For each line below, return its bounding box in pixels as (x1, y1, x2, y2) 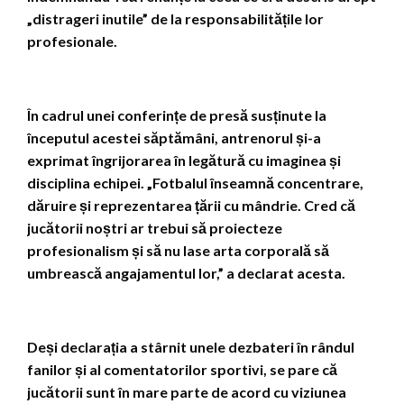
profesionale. (27, 32, 117, 50)
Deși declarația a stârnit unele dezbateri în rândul (27, 337, 354, 355)
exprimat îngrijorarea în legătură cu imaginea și (27, 151, 341, 169)
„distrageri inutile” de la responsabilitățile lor (27, 9, 324, 27)
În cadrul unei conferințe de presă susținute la (27, 106, 326, 124)
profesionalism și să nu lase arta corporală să (27, 241, 329, 259)
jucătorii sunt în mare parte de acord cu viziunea (27, 382, 346, 400)
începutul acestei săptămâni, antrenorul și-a (27, 128, 321, 146)
